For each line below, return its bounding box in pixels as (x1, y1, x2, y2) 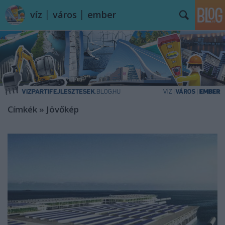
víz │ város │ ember (30, 9, 116, 21)
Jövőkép (46, 103, 79, 116)
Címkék (8, 103, 37, 116)
